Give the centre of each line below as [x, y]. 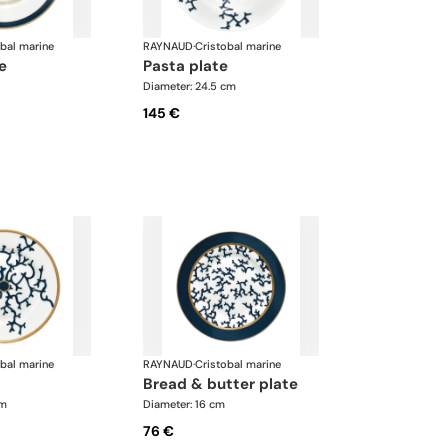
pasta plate [190, 66]
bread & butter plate [226, 383]
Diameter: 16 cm [184, 403]
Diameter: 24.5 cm [190, 86]
